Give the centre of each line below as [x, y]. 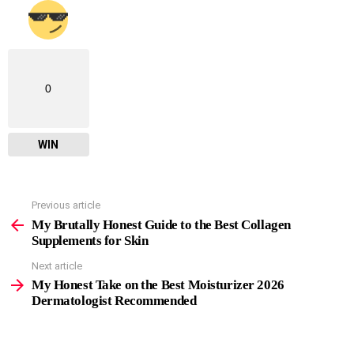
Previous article [66, 205]
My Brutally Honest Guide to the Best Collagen [161, 224]
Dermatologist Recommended [114, 301]
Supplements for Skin [90, 240]
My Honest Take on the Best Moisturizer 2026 [158, 285]
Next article [57, 265]
